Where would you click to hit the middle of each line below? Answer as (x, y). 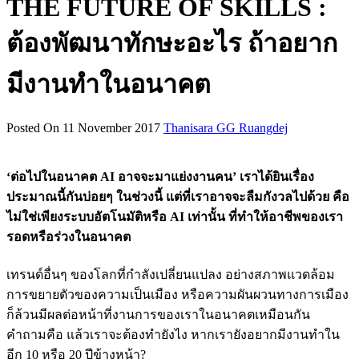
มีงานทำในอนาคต (109, 84)
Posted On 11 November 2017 (85, 128)
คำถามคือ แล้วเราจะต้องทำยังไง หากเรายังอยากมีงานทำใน (173, 334)
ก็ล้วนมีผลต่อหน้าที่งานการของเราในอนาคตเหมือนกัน (158, 314)
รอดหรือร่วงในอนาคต (69, 237)
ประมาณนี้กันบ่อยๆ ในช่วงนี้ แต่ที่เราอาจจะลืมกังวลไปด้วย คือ (178, 197)
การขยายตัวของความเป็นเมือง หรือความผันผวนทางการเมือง (177, 294)
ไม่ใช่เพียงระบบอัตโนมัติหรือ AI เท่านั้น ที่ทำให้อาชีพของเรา (175, 217)
